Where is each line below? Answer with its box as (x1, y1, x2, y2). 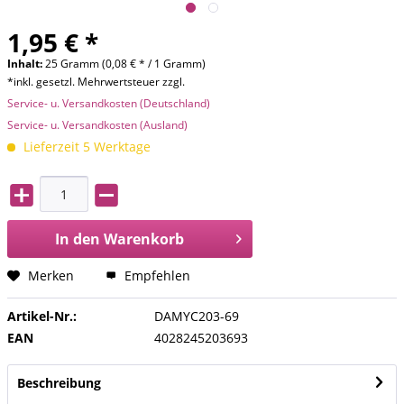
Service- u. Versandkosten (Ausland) (7, 117, 188, 133)
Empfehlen (121, 266, 190, 284)
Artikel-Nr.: (7, 307, 77, 325)
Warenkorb (103, 228, 184, 249)
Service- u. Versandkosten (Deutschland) (7, 96, 210, 111)
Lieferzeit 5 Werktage (20, 138, 151, 155)
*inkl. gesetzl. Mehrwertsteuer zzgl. (7, 74, 185, 89)
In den (54, 228, 100, 249)
